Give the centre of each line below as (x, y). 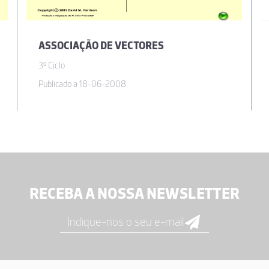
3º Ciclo (52, 66)
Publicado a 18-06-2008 (82, 84)
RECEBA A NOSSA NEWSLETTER (134, 194)
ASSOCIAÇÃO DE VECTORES (101, 46)
